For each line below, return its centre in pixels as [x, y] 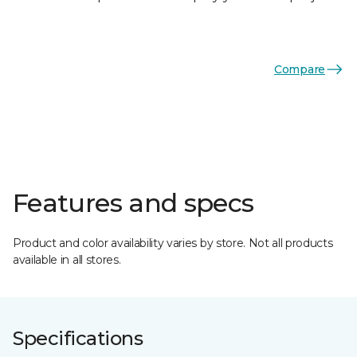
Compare [299, 69]
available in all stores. [67, 260]
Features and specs [133, 203]
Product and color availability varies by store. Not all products [173, 243]
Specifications [78, 338]
